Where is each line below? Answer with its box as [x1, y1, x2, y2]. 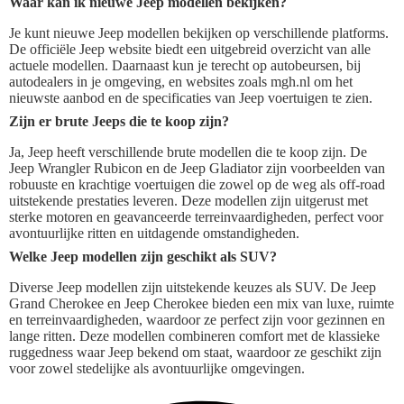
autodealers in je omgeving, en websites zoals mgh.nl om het [9, 74, 353, 90]
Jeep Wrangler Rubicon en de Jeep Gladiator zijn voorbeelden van [9, 161, 385, 177]
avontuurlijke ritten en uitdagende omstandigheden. [9, 225, 299, 242]
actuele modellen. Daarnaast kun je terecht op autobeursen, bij [9, 58, 361, 74]
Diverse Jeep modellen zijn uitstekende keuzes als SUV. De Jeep [9, 280, 376, 296]
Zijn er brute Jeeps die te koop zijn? [9, 114, 229, 130]
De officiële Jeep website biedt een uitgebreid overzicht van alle [9, 41, 371, 58]
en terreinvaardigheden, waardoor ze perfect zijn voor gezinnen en [9, 312, 385, 328]
